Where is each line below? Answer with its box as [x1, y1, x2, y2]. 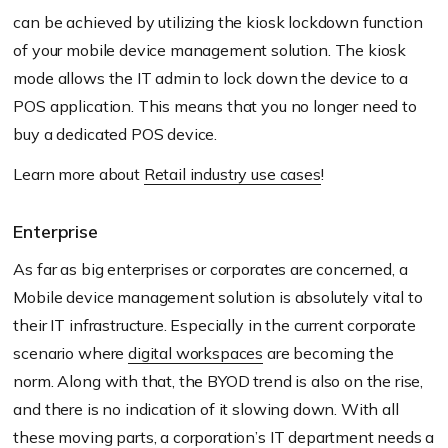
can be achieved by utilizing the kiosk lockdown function [13, 12, 423, 33]
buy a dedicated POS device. [13, 124, 218, 145]
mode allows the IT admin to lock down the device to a [13, 68, 408, 89]
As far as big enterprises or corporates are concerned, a [13, 259, 408, 280]
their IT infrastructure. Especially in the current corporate [13, 315, 416, 336]
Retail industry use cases [143, 164, 321, 185]
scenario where [13, 343, 129, 364]
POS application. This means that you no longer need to [13, 96, 417, 117]
